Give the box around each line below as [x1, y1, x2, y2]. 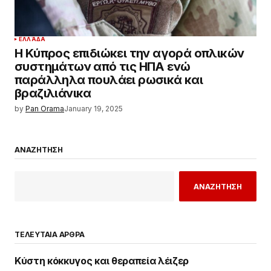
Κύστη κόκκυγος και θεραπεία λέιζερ [15, 255, 189, 267]
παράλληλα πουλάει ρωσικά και [15, 73, 203, 88]
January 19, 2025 [64, 104, 123, 114]
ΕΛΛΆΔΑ [19, 36, 46, 43]
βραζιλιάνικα [15, 86, 91, 101]
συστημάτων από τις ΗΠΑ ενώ [15, 59, 191, 74]
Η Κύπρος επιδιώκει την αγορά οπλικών [15, 46, 244, 61]
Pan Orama [25, 104, 64, 114]
